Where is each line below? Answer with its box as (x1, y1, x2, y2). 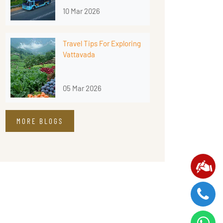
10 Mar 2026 (63, 6, 100, 16)
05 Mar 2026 (63, 84, 102, 93)
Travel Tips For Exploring (63, 39, 141, 48)
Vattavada (63, 50, 95, 59)
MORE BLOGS (16, 116, 63, 126)
